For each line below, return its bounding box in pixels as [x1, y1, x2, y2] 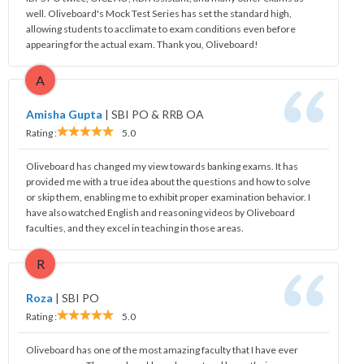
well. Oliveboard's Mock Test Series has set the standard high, [26, 6, 292, 19]
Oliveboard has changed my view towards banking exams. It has [26, 159, 298, 172]
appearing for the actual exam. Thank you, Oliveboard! [26, 37, 258, 50]
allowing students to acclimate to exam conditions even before [26, 22, 296, 35]
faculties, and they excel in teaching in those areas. [26, 221, 244, 234]
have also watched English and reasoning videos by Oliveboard [26, 206, 295, 219]
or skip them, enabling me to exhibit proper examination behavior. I [26, 190, 310, 203]
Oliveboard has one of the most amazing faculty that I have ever [26, 343, 298, 356]
